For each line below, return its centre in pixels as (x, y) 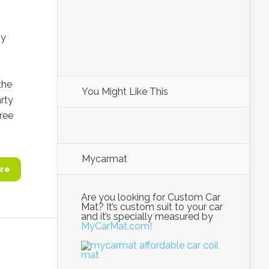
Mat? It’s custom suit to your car (152, 207)
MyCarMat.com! (116, 226)
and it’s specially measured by (147, 216)
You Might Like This (125, 92)
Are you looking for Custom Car (151, 197)
